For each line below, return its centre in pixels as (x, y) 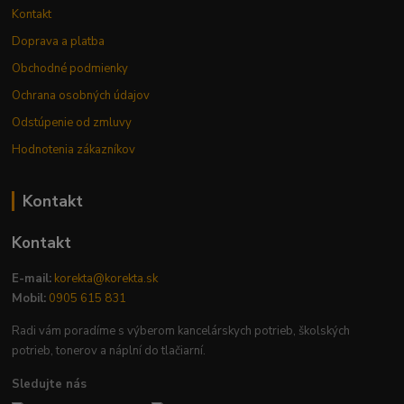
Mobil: (29, 298)
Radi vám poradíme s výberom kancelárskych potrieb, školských (181, 331)
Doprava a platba (59, 41)
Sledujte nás (50, 384)
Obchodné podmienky (70, 69)
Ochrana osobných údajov (81, 96)
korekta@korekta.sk (105, 278)
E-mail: (32, 278)
